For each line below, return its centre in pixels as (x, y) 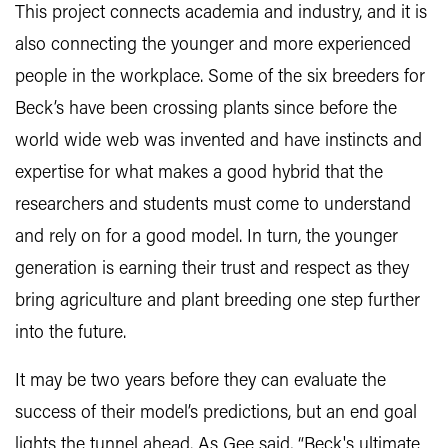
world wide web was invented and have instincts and (218, 142)
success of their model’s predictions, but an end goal (216, 414)
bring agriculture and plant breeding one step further (217, 302)
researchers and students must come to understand (213, 206)
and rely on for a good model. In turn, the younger (206, 238)
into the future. (70, 334)
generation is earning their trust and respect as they (212, 270)
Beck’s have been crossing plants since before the (206, 110)
